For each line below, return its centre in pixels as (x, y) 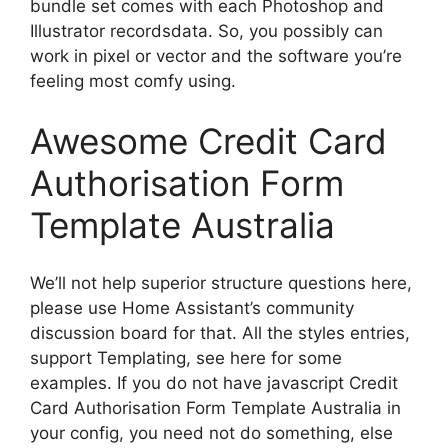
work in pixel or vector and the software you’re (216, 56)
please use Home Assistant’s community (192, 308)
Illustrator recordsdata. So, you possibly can (206, 31)
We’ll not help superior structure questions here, (221, 283)
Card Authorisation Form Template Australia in (215, 408)
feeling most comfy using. (133, 81)
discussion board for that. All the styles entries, (220, 333)
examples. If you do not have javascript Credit (214, 383)
